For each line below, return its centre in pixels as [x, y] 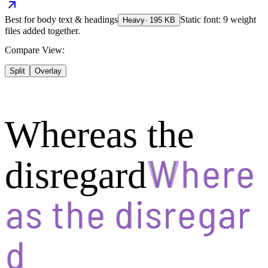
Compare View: [35, 50]
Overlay [48, 71]
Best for [21, 20]
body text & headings [77, 20]
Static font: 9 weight [218, 20]
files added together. [42, 31]
